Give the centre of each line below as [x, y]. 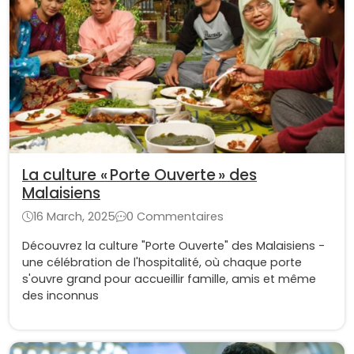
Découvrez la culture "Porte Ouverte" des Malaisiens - [173, 246]
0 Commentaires [175, 217]
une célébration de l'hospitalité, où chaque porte [162, 263]
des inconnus [60, 296]
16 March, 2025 [74, 217]
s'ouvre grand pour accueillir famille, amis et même [169, 279]
